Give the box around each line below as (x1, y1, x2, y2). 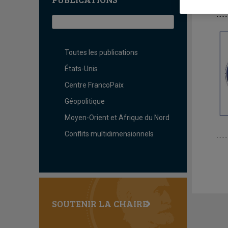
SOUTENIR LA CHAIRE (52, 197, 148, 210)
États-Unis (65, 65, 98, 73)
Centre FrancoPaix (65, 81, 124, 89)
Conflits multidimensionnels (65, 130, 154, 138)
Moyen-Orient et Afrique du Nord (65, 113, 169, 122)
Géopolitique (65, 97, 105, 105)
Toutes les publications (65, 48, 138, 56)
